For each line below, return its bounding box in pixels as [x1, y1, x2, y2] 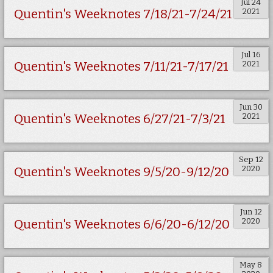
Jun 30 [239, 102, 263, 112]
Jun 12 [239, 207, 262, 217]
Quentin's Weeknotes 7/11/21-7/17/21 [14, 59, 229, 75]
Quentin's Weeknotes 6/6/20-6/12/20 [14, 216, 230, 232]
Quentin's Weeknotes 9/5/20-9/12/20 [14, 164, 230, 180]
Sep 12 [238, 155, 263, 165]
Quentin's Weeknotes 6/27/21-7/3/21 [14, 112, 226, 127]
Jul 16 [241, 49, 261, 59]
